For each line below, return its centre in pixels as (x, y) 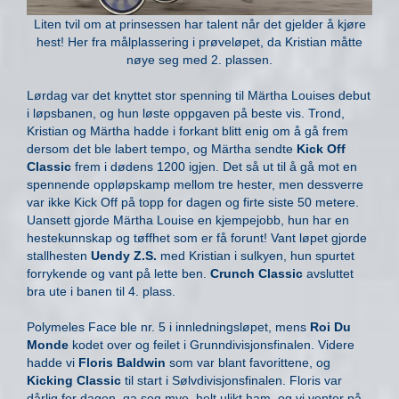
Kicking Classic (74, 381)
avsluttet (328, 274)
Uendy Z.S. (124, 256)
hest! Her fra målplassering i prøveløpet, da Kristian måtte (199, 42)
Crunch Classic (256, 274)
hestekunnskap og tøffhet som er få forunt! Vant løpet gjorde (197, 238)
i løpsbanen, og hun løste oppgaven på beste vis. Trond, (186, 114)
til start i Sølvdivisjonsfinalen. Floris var (232, 381)
